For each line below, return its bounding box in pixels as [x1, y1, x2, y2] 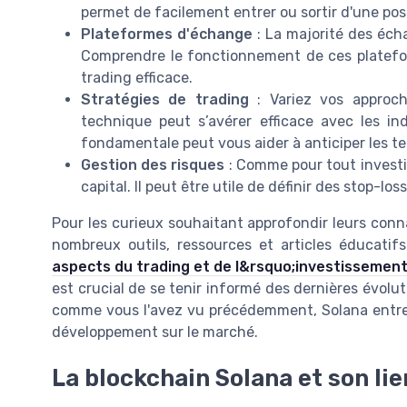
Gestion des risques [81, 156, 225, 174]
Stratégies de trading [81, 91, 249, 109]
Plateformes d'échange [81, 25, 253, 44]
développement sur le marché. [52, 323, 258, 342]
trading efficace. [81, 69, 193, 87]
